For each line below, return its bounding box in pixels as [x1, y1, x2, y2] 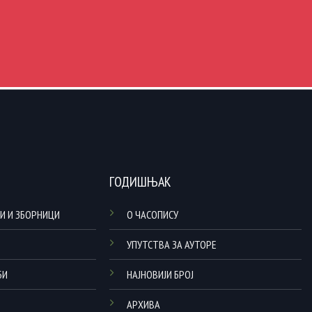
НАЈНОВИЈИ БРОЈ [127, 267, 194, 282]
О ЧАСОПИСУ [127, 208, 179, 222]
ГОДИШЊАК [109, 173, 172, 192]
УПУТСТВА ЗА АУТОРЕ [127, 237, 217, 252]
